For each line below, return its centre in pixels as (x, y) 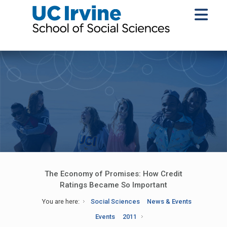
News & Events (169, 201)
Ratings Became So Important (113, 185)
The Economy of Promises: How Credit (113, 174)
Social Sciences (115, 201)
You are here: (61, 201)
